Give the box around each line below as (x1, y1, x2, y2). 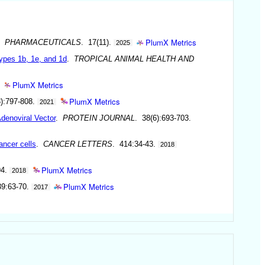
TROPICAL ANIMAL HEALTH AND (73, 54, 194, 63)
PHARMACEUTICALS (4, 37, 81, 47)
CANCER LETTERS (43, 139, 112, 148)
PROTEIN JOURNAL (62, 113, 135, 122)
